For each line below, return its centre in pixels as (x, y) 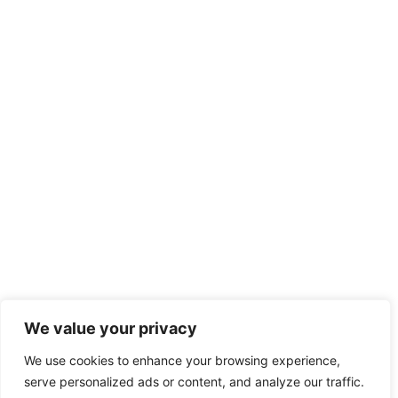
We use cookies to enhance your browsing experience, (182, 360)
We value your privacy (111, 328)
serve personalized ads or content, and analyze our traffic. (194, 382)
